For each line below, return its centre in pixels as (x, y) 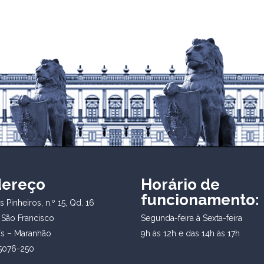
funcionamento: (200, 199)
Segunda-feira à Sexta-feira (192, 218)
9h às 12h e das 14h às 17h (190, 233)
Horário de (180, 184)
